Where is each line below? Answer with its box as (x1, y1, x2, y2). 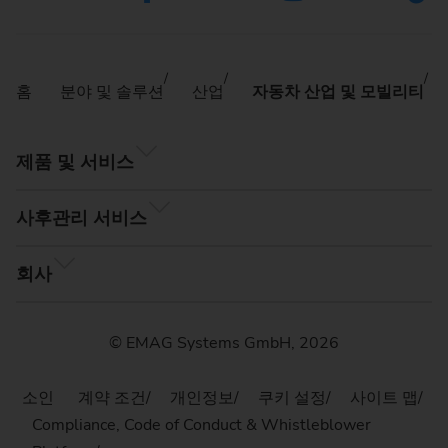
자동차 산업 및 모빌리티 (252, 80, 424, 103)
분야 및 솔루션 (60, 80, 164, 103)
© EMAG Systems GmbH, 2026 (109, 332, 339, 355)
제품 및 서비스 (16, 150, 134, 175)
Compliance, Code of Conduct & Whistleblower (32, 413, 371, 436)
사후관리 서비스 (16, 206, 147, 231)
